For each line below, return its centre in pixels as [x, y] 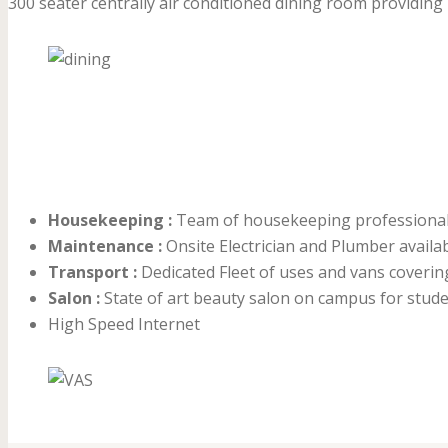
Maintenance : [105, 246]
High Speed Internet [124, 324]
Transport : [92, 272]
